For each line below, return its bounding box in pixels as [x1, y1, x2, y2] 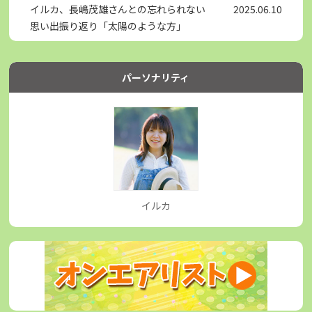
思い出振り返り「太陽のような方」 [30, 18, 187, 33]
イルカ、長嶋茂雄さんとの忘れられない [30, 1, 206, 16]
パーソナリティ [122, 70, 190, 84]
